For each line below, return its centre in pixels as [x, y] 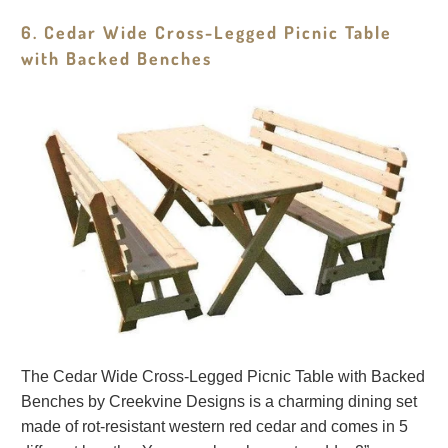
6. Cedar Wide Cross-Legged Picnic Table [207, 31]
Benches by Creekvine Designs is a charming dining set [219, 401]
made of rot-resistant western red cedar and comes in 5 [215, 426]
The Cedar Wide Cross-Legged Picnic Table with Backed [223, 376]
